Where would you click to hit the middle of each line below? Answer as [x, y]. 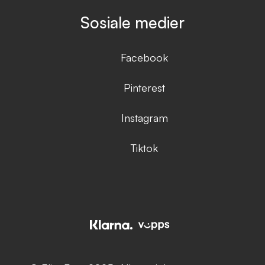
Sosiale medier [132, 22]
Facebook [144, 57]
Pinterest [144, 87]
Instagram [144, 117]
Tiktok [144, 148]
